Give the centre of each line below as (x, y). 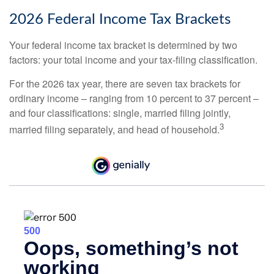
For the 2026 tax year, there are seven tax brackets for (125, 83)
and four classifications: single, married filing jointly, (120, 113)
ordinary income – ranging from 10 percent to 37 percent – (134, 98)
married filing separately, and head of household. (114, 130)
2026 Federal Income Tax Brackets (120, 19)
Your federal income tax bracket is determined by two (123, 45)
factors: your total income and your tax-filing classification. (133, 59)
